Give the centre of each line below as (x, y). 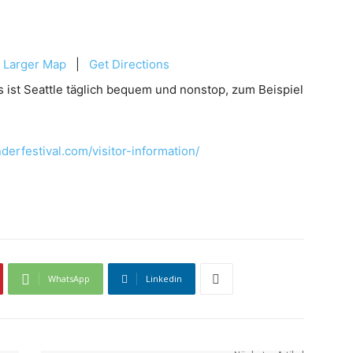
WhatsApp (69, 279)
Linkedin (164, 279)
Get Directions (129, 65)
